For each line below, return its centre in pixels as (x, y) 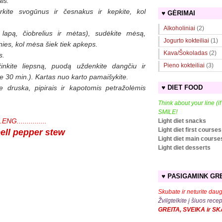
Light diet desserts (184, 147)
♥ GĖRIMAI (178, 13)
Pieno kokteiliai (184, 66)
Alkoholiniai (179, 28)
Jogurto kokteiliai (186, 41)
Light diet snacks (182, 121)
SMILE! (168, 112)
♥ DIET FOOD (182, 87)
